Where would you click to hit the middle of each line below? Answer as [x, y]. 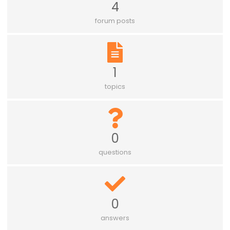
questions [115, 152]
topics [115, 86]
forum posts [115, 21]
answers [115, 218]
